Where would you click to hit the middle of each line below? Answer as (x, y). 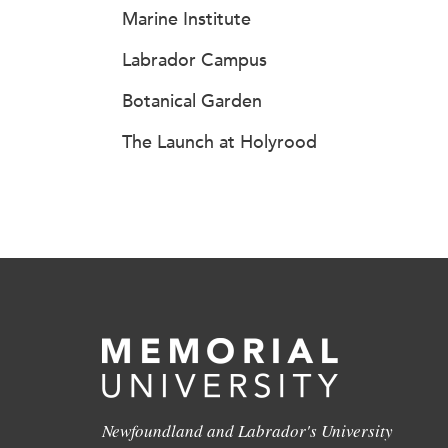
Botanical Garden (192, 101)
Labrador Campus (194, 60)
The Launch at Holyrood (219, 142)
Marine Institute (186, 19)
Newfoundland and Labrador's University (247, 430)
